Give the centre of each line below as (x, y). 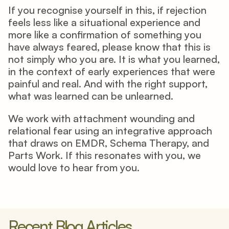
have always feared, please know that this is (109, 47)
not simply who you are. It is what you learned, (114, 59)
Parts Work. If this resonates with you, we (105, 155)
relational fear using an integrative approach (110, 131)
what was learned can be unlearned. (91, 96)
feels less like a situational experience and (104, 22)
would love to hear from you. (74, 167)
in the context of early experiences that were (112, 71)
